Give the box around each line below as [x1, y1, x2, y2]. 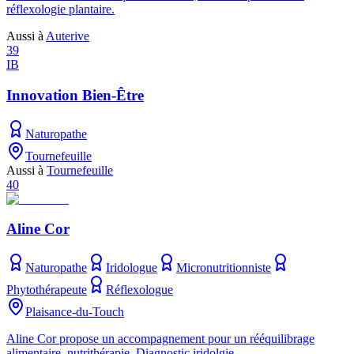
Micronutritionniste [176, 261, 271, 274]
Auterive [46, 29, 89, 43]
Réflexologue [106, 283, 173, 296]
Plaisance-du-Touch [25, 305, 124, 318]
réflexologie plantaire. [6, 2, 115, 17]
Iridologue [106, 261, 157, 274]
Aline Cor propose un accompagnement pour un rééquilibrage [6, 332, 314, 345]
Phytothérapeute [6, 283, 87, 296]
